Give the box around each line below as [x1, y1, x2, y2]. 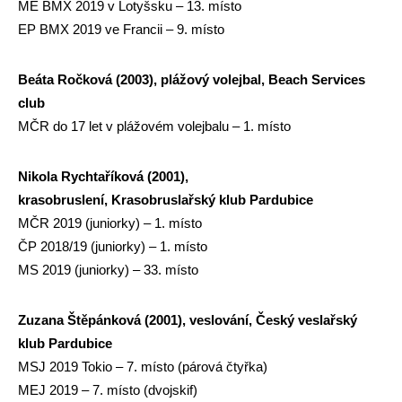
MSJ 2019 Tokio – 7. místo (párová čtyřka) [18, 359, 267, 374]
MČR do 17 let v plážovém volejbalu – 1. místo [18, 118, 291, 134]
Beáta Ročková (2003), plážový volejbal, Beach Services [18, 72, 365, 87]
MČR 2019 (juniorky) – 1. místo [18, 215, 202, 231]
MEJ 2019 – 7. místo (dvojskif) [18, 382, 197, 398]
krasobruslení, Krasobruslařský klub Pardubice [18, 192, 313, 207]
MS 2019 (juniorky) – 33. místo [18, 262, 198, 277]
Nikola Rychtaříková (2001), [18, 169, 188, 184]
